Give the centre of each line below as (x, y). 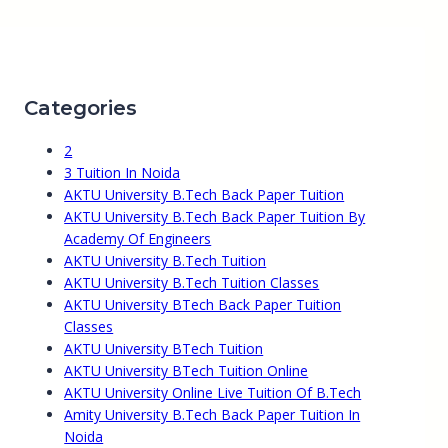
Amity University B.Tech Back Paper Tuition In (212, 415)
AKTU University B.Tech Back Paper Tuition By (215, 217)
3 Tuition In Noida (122, 173)
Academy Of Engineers (138, 239)
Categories (80, 108)
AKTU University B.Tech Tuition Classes (192, 283)
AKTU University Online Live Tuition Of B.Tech (213, 393)
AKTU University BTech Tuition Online (186, 371)
